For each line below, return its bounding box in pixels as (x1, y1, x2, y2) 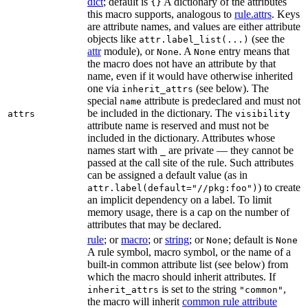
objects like (87, 33, 139, 45)
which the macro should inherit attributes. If (87, 271, 276, 283)
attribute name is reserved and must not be (87, 120, 269, 132)
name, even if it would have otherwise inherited (87, 70, 293, 82)
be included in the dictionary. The (87, 107, 235, 120)
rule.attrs (234, 8, 272, 21)
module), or (101, 45, 157, 58)
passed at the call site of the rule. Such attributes (87, 157, 294, 169)
